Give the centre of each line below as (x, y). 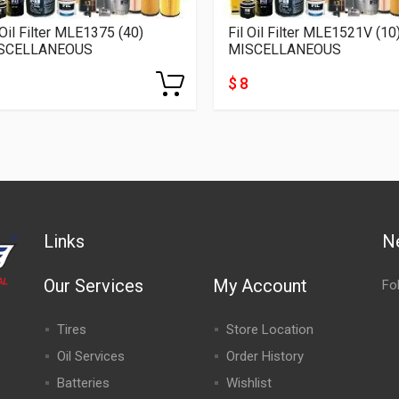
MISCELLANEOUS (285, 49)
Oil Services (90, 356)
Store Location (269, 330)
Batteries (83, 383)
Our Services (93, 286)
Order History (265, 356)
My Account (260, 286)
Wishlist (248, 383)
